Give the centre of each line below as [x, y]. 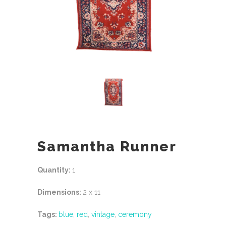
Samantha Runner [107, 146]
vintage [103, 214]
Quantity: [55, 170]
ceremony [135, 214]
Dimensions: [60, 192]
